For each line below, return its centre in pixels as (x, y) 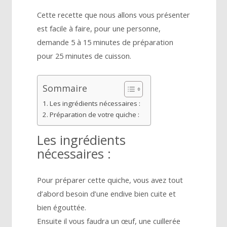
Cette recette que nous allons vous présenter (114, 15)
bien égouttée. (62, 207)
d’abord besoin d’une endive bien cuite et (107, 194)
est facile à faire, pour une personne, (99, 29)
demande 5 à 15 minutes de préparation (105, 42)
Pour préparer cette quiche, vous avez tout (110, 180)
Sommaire (65, 88)
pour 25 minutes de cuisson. (84, 56)
